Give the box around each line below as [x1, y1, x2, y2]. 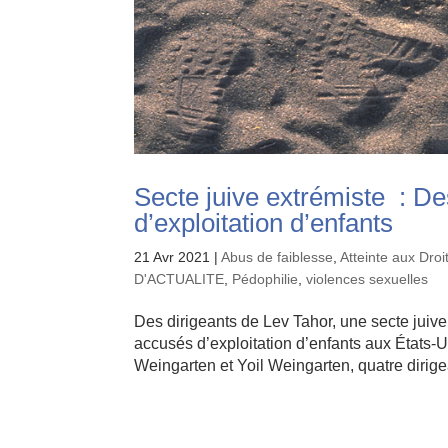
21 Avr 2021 [134, 248, 211, 265]
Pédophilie [232, 270, 299, 287]
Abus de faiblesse [221, 248, 334, 265]
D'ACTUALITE [134, 270, 225, 287]
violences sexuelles [306, 270, 429, 287]
